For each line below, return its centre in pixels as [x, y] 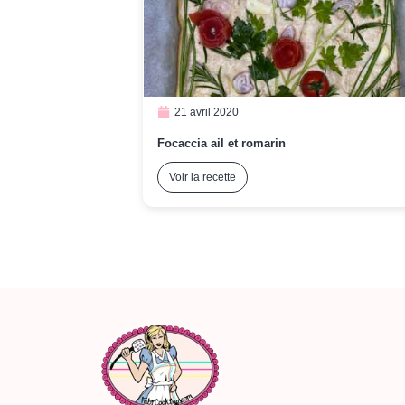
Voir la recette [202, 178]
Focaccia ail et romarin [221, 144]
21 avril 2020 [207, 113]
